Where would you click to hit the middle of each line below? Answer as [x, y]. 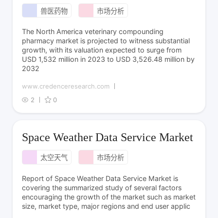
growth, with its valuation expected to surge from [102, 50]
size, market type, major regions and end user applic [106, 206]
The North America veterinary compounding [93, 32]
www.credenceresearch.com [66, 86]
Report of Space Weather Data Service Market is [100, 178]
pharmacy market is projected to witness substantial [106, 41]
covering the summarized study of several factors [102, 187]
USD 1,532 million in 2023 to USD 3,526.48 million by [109, 59]
